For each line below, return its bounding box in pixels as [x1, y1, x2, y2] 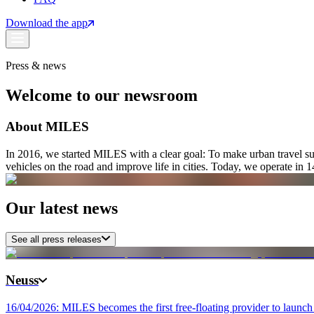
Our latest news [6, 199, 118, 218]
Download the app [6, 17, 88, 29]
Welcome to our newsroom [6, 86, 198, 104]
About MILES [6, 118, 89, 134]
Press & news [6, 60, 66, 71]
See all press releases [11, 234, 102, 245]
